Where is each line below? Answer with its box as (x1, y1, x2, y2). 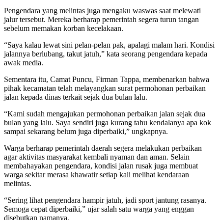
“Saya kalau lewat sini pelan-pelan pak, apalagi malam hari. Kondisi (4, 40, 215, 49)
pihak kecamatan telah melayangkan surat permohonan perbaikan (4, 83, 206, 92)
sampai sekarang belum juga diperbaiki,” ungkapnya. (4, 127, 168, 136)
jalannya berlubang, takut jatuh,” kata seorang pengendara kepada (4, 49, 207, 58)
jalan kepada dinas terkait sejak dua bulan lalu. (4, 92, 147, 101)
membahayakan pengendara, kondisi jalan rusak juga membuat (4, 161, 198, 170)
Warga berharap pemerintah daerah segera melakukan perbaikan (4, 143, 202, 152)
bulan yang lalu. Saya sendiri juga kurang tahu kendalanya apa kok (4, 118, 211, 127)
